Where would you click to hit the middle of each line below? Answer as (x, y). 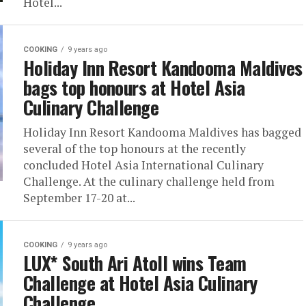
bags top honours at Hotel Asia (134, 87)
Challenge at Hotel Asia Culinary (140, 283)
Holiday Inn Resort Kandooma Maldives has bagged (162, 132)
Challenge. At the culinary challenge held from (149, 181)
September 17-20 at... (79, 198)
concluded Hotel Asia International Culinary (143, 165)
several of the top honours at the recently (135, 149)
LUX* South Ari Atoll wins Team (135, 263)
